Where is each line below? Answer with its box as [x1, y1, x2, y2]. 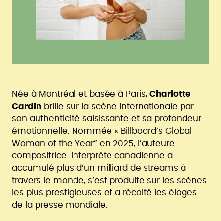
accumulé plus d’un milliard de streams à [12, 164, 186, 172]
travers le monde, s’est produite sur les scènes [12, 176, 207, 184]
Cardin [12, 102, 41, 110]
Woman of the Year [12, 139, 94, 147]
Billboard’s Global [118, 127, 192, 135]
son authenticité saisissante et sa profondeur [12, 114, 201, 123]
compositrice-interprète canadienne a [12, 151, 173, 160]
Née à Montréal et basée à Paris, [12, 90, 149, 98]
